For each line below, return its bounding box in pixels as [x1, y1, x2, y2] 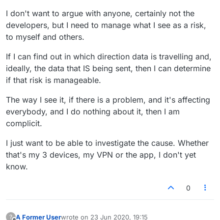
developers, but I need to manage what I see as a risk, [6, 20, 206, 30]
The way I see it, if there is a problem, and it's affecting [6, 95, 210, 105]
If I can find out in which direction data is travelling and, [6, 52, 212, 62]
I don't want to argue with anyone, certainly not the [6, 8, 194, 19]
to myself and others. [6, 32, 84, 42]
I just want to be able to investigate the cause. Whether [6, 138, 209, 148]
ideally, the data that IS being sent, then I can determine [6, 63, 211, 74]
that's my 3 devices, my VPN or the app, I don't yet [6, 150, 196, 160]
